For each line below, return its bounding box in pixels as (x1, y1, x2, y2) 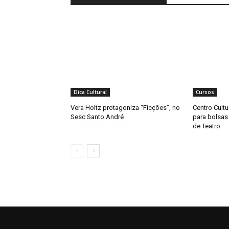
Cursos (195, 88, 214, 96)
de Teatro (192, 122, 220, 130)
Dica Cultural (74, 88, 107, 96)
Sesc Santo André (71, 113, 124, 121)
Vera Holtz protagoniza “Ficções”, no (71, 104, 180, 112)
